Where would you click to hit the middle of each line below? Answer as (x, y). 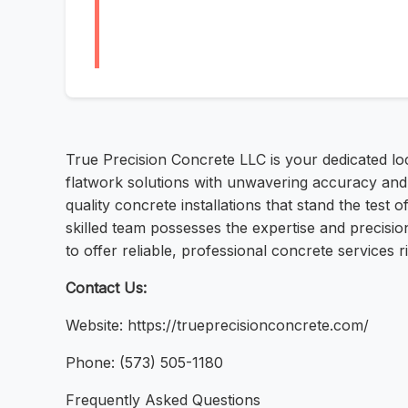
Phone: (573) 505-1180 (144, 363)
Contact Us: (106, 288)
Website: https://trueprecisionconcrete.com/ (217, 326)
